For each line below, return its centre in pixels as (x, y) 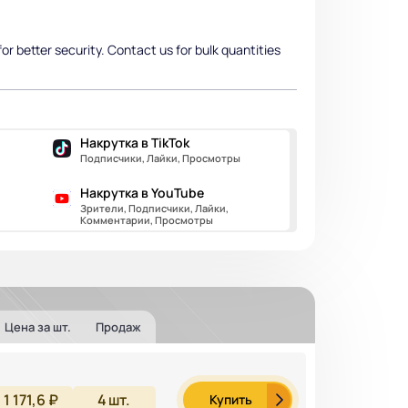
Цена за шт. (37, 326)
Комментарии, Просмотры (146, 220)
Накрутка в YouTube (142, 193)
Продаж (118, 326)
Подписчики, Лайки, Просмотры (160, 158)
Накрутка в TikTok (134, 143)
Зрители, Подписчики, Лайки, (154, 208)
